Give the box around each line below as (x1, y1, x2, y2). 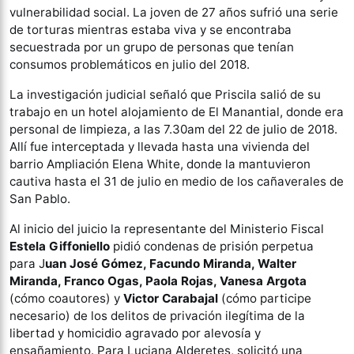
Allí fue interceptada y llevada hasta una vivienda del (9, 139, 310, 154)
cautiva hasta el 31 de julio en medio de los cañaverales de (9, 174, 344, 189)
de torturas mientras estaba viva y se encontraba (9, 22, 292, 37)
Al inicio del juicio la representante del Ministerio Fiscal (9, 221, 324, 236)
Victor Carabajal (120, 291, 221, 306)
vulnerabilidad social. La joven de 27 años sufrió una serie (9, 5, 338, 20)
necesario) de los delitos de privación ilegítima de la (9, 308, 305, 323)
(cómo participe (221, 291, 311, 306)
